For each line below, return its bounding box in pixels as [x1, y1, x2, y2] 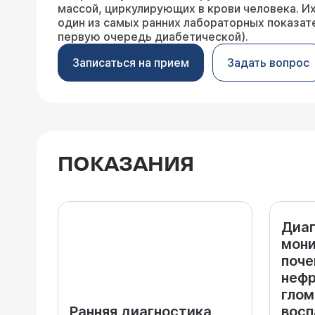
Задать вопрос [227, 56, 309, 70]
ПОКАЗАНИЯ [58, 153, 194, 176]
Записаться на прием [72, 56, 189, 70]
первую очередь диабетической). [58, 30, 248, 44]
